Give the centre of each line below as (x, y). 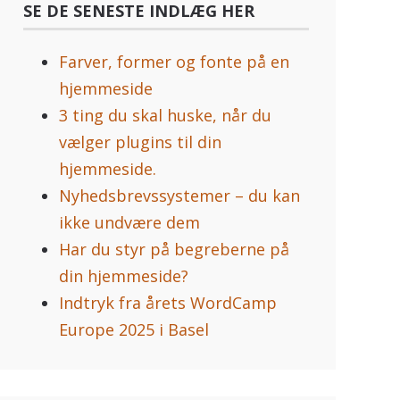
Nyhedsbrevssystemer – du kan (180, 196)
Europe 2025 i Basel (134, 330)
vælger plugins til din (141, 142)
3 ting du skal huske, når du (166, 116)
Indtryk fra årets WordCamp (168, 303)
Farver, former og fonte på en (175, 62)
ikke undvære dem (130, 223)
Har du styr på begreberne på (175, 250)
